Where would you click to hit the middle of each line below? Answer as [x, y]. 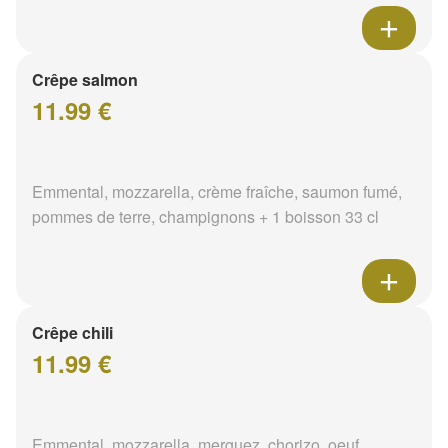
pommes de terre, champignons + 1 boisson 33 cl [205, 217]
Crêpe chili [72, 333]
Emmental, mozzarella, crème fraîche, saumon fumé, [217, 192]
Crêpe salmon [85, 80]
